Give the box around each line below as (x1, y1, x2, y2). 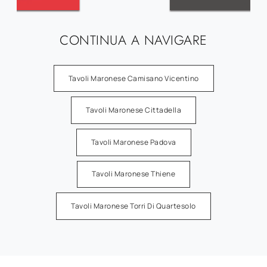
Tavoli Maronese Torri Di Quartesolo (71, 200, 196, 211)
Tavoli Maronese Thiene (92, 169, 175, 179)
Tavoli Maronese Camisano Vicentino (68, 73, 199, 83)
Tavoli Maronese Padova (91, 136, 176, 147)
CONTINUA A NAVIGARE (60, 30, 207, 49)
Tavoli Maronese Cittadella (86, 105, 181, 116)
